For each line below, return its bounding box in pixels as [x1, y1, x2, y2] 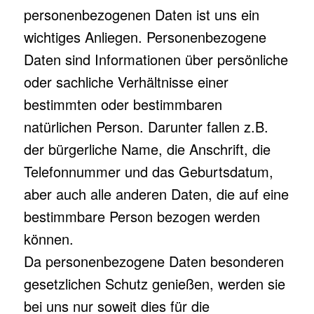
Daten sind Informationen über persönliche [23, 49, 288, 69]
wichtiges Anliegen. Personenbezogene [23, 27, 266, 47]
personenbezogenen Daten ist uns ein [23, 4, 259, 25]
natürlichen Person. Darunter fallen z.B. [23, 116, 268, 137]
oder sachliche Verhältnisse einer [23, 71, 228, 92]
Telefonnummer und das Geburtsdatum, [23, 161, 273, 182]
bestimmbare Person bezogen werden [23, 206, 260, 226]
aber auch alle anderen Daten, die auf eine [23, 184, 289, 204]
